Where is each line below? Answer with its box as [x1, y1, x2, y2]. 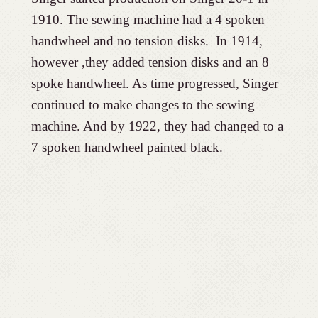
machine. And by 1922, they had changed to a [31, 118, 283, 133]
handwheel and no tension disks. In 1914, [31, 33, 263, 48]
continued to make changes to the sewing [31, 97, 255, 112]
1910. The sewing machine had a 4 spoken [31, 11, 265, 27]
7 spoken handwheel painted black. [31, 139, 223, 155]
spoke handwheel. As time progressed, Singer [31, 75, 278, 91]
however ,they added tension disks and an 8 [31, 54, 269, 70]
